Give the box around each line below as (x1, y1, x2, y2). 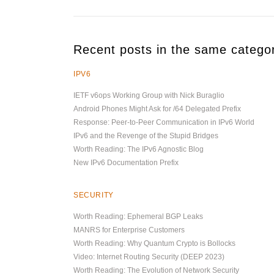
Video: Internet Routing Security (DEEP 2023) (73, 253, 224, 261)
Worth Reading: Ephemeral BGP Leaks (73, 212, 203, 221)
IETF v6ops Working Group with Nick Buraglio (73, 91, 224, 100)
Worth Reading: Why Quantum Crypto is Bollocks (73, 239, 235, 248)
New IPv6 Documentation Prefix (73, 158, 179, 167)
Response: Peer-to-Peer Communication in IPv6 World (73, 118, 254, 127)
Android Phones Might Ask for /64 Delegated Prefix (73, 105, 241, 113)
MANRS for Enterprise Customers (73, 226, 185, 234)
